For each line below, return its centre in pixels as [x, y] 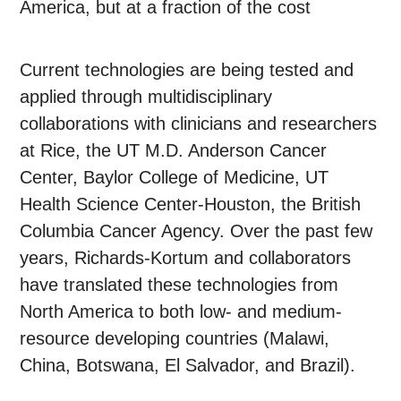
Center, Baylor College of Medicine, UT [175, 178]
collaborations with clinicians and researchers [199, 124]
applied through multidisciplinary [146, 97]
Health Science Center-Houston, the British [191, 205]
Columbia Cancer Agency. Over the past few [196, 231]
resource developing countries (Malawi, [175, 339]
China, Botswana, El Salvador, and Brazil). [188, 366]
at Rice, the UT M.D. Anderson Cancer [174, 151]
